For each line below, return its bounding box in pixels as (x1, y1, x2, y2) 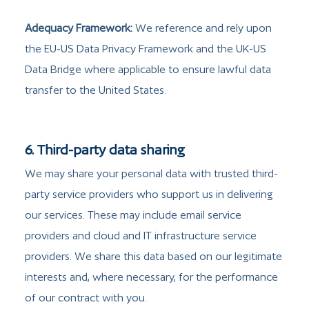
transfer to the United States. (25, 83, 166, 97)
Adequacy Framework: (25, 21, 132, 34)
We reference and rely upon (132, 21, 272, 34)
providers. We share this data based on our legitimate (25, 249, 282, 263)
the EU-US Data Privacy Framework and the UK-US (25, 41, 266, 55)
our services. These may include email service (25, 208, 241, 221)
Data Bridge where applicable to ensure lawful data (25, 62, 271, 76)
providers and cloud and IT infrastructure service (25, 228, 257, 242)
